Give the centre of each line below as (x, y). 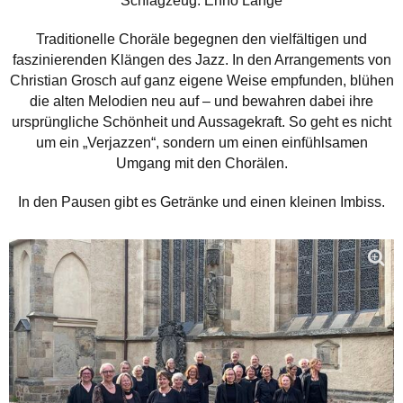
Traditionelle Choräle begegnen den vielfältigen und (201, 39)
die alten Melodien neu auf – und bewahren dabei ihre (201, 101)
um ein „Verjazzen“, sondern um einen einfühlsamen (201, 142)
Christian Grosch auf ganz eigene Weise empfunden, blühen (201, 80)
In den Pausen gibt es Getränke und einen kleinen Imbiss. (201, 201)
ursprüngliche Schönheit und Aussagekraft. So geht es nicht (201, 121)
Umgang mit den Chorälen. (201, 163)
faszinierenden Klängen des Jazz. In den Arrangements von (201, 59)
